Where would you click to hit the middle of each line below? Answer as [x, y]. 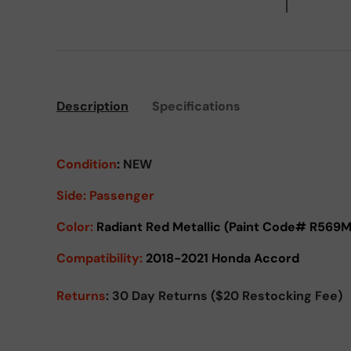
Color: [75, 227]
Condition [87, 164]
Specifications [196, 106]
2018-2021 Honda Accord [223, 258]
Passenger [120, 195]
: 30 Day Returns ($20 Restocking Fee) [224, 296]
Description [92, 106]
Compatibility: [101, 258]
